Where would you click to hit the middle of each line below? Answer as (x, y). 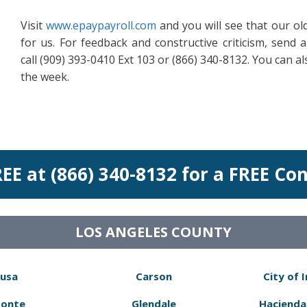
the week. (45, 77)
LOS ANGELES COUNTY (153, 232)
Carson (153, 276)
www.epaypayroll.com (101, 25)
